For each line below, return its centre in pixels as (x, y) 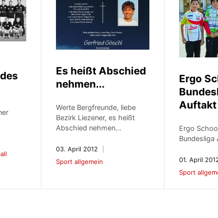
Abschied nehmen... (89, 127)
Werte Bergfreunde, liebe (96, 107)
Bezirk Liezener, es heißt (96, 117)
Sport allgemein (80, 161)
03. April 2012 (77, 149)
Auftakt (198, 105)
